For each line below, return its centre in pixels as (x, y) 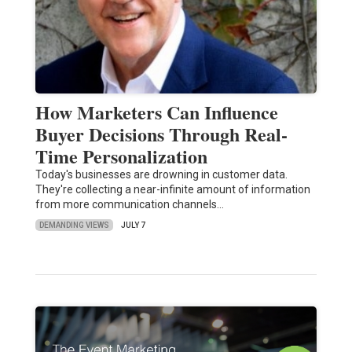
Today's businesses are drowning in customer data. (161, 175)
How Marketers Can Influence (156, 112)
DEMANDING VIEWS (74, 225)
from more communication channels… (129, 205)
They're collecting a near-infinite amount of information (172, 190)
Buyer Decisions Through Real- (161, 134)
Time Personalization (121, 156)
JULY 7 (133, 225)
